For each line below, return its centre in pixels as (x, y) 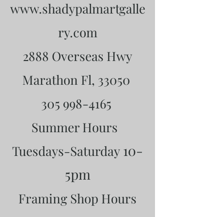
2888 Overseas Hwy (77, 56)
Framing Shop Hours (77, 198)
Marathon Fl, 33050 (77, 80)
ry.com (77, 32)
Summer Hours (77, 127)
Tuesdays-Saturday (68, 151)
